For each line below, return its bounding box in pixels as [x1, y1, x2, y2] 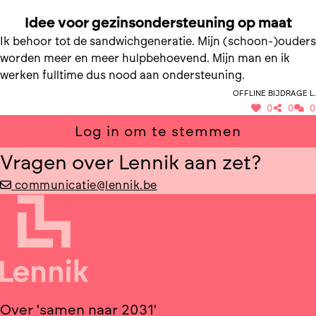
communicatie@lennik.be [14, 178, 157, 192]
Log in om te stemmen [75, 123, 241, 140]
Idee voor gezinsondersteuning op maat [24, 14, 292, 31]
